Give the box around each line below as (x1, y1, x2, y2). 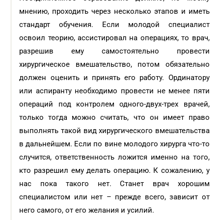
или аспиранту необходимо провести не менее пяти (19, 86, 210, 95)
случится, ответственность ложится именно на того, (19, 153, 210, 162)
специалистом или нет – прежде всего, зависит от (19, 192, 210, 201)
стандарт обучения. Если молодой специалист (19, 20, 210, 29)
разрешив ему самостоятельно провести (19, 47, 210, 55)
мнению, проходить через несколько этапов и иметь (19, 7, 210, 16)
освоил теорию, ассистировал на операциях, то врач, (19, 33, 210, 42)
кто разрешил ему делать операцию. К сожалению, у (19, 166, 210, 175)
